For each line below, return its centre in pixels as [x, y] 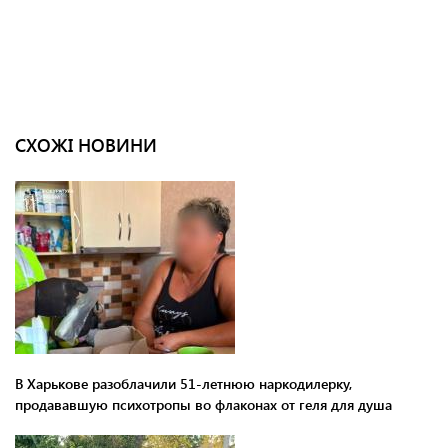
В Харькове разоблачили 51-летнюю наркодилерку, [183, 383]
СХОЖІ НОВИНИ [86, 144]
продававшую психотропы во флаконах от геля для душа [203, 404]
